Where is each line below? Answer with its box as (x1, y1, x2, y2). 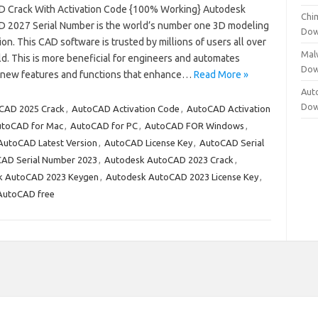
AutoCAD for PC (70, 121, 138, 131)
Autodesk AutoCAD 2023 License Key (105, 172, 258, 182)
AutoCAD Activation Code (71, 104, 180, 114)
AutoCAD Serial (199, 138, 264, 148)
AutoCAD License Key (104, 138, 192, 148)
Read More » (193, 69, 248, 80)
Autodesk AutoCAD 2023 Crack (104, 155, 234, 165)
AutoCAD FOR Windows (144, 121, 244, 131)
